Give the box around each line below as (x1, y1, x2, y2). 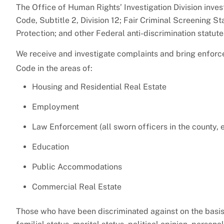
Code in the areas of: (16, 63, 92, 73)
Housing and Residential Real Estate (32, 82, 166, 92)
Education (32, 142, 69, 152)
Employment (32, 102, 79, 112)
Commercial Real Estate (32, 182, 121, 192)
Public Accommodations (32, 162, 122, 172)
